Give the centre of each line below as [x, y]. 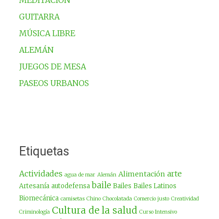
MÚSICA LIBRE [47, 33]
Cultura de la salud [94, 210]
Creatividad [185, 198]
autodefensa [70, 186]
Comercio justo [151, 198]
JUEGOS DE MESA [52, 66]
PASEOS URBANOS [54, 83]
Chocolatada [117, 198]
